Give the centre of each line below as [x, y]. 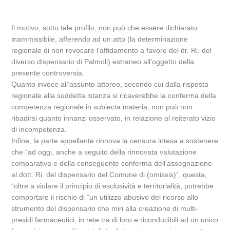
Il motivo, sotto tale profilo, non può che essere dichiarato [104, 28]
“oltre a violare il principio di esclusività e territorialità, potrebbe [113, 186]
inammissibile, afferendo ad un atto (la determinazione [100, 39]
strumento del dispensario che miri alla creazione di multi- [105, 208]
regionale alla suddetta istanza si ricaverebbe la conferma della [114, 95]
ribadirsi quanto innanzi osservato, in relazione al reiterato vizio [114, 118]
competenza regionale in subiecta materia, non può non [102, 107]
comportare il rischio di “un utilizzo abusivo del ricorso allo [105, 197]
